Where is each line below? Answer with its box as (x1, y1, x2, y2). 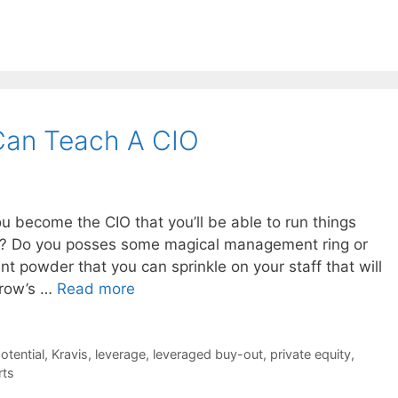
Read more (57, 279, 135, 298)
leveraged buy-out (152, 346, 263, 362)
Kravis (51, 346, 88, 362)
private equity (269, 346, 351, 362)
